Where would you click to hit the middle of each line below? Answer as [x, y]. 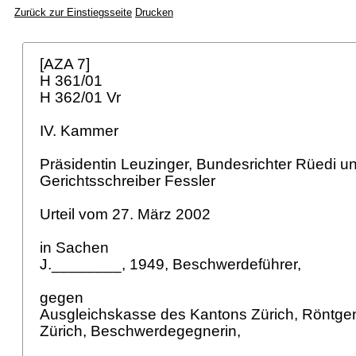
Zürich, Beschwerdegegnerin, [142, 331]
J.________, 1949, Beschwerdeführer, [172, 264]
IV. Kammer [81, 131]
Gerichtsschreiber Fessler [130, 181]
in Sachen [76, 248]
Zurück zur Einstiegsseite [73, 12]
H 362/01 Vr [82, 97]
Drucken [154, 12]
